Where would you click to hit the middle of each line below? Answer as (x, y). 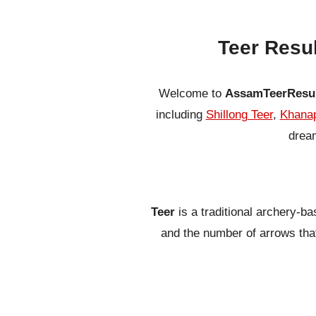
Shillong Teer (239, 115)
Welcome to (192, 94)
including (181, 115)
